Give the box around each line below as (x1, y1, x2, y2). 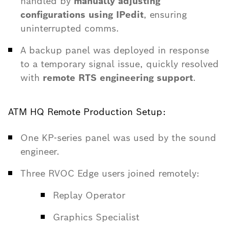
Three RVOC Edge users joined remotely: (20, 167, 199, 179)
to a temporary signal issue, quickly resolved (20, 58, 219, 70)
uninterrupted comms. (20, 22, 119, 34)
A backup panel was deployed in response (20, 44, 209, 56)
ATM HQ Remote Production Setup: (8, 106, 166, 118)
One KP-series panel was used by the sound (20, 132, 216, 144)
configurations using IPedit (20, 9, 144, 20)
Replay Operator (53, 189, 125, 201)
